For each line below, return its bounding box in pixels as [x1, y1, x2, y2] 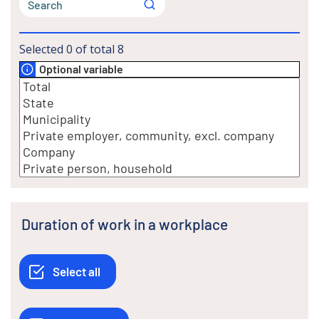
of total [75, 41, 115, 57]
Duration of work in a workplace [31, 214, 228, 233]
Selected [19, 41, 63, 57]
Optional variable [39, 62, 123, 76]
